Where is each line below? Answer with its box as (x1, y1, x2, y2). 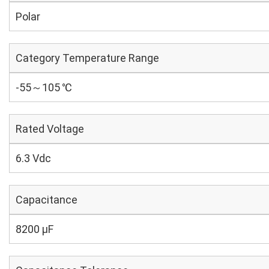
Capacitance (16, 193, 77, 206)
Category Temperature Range (16, 52, 159, 64)
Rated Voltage (16, 122, 84, 135)
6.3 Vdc (16, 152, 51, 165)
